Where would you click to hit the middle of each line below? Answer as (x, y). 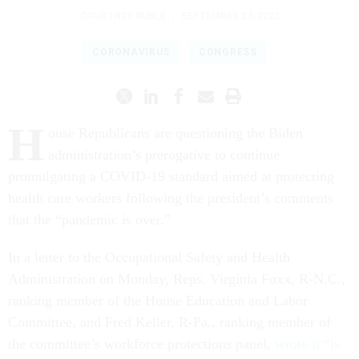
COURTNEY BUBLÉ (123, 16)
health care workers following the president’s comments (171, 198)
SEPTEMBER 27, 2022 (230, 16)
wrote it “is (305, 344)
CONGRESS (228, 52)
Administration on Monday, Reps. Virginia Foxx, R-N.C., (177, 279)
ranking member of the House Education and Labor (158, 301)
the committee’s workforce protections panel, (139, 344)
